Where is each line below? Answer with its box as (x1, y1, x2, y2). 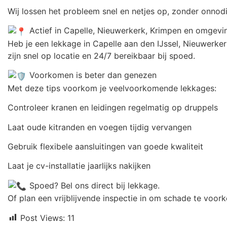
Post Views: (20, 212, 65, 223)
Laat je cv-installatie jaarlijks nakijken (8, 161, 150, 171)
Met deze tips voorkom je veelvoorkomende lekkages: (8, 83, 216, 93)
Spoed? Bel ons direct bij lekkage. (27, 180, 160, 191)
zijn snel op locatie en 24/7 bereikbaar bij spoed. (8, 50, 195, 61)
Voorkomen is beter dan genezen (27, 70, 157, 81)
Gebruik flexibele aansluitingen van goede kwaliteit (8, 141, 203, 152)
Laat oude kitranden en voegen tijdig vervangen (8, 122, 192, 132)
